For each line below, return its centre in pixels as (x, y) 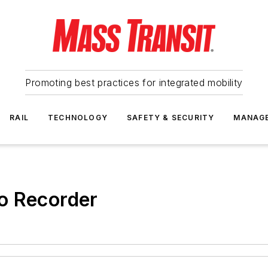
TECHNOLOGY (78, 118)
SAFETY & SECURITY (171, 118)
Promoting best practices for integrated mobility (134, 83)
